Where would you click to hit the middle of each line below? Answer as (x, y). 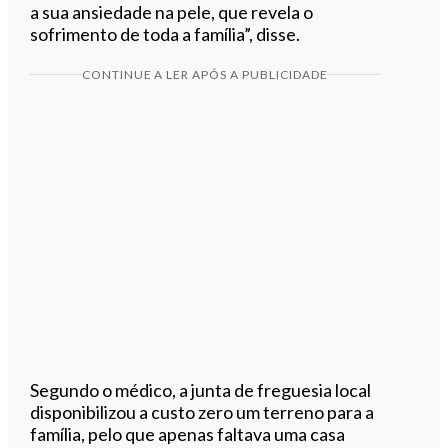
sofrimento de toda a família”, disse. (165, 33)
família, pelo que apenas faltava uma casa (188, 433)
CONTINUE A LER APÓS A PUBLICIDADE (204, 74)
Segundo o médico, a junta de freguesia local (201, 389)
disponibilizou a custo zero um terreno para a (202, 411)
